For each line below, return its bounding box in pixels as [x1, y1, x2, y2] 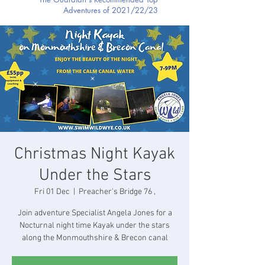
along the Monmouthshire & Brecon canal [21, 232, 168, 243]
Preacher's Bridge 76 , [78, 186, 156, 197]
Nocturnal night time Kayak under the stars [20, 220, 170, 231]
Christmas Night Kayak [14, 144, 175, 164]
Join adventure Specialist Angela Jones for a [17, 208, 172, 218]
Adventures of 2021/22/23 [63, 4, 158, 15]
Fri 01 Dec [34, 186, 70, 197]
